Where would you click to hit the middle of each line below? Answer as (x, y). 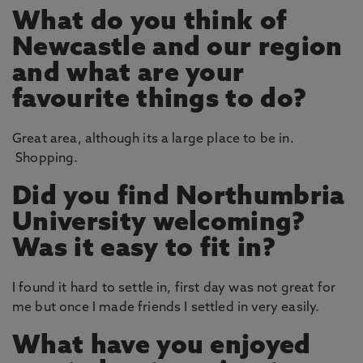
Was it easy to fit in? (144, 250)
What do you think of (150, 23)
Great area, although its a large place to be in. (153, 139)
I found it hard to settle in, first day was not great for (174, 288)
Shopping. (45, 159)
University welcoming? (159, 224)
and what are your (128, 75)
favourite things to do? (160, 100)
